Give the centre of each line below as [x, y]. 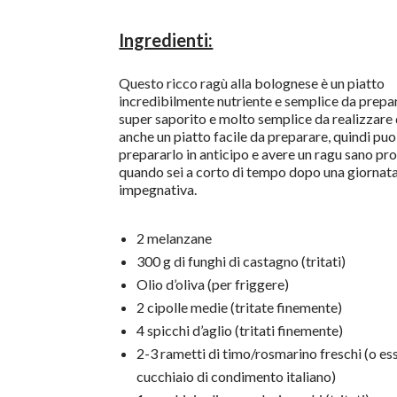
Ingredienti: [166, 39]
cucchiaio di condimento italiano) [237, 377]
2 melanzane [175, 238]
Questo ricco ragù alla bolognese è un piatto [252, 83]
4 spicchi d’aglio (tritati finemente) [240, 331]
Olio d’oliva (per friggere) [213, 284]
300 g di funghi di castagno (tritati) [241, 261]
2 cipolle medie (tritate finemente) [240, 307]
